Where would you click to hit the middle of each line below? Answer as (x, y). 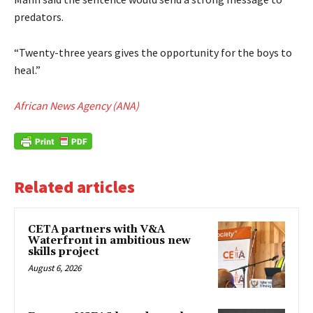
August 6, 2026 (54, 268)
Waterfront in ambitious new (109, 240)
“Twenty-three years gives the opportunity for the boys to (153, 52)
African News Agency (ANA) (77, 105)
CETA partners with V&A (96, 229)
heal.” (27, 70)
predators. (39, 16)
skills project (64, 252)
